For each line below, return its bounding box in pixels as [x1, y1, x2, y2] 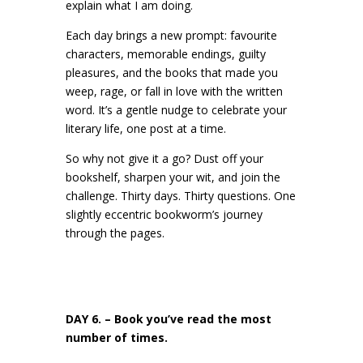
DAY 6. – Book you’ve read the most [65, 310, 271, 327]
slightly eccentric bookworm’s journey [65, 206, 263, 222]
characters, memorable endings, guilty [65, 45, 266, 62]
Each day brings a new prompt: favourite [65, 27, 277, 43]
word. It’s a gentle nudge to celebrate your [65, 101, 287, 117]
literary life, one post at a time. [65, 120, 226, 136]
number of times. [65, 329, 168, 345]
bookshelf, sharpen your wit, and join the [65, 169, 280, 185]
